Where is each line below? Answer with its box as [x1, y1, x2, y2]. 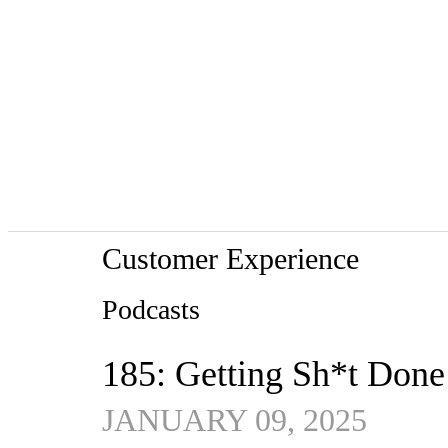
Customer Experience [102, 242, 359, 275]
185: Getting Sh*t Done [102, 354, 445, 394]
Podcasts [102, 294, 200, 325]
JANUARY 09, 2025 [102, 402, 367, 438]
